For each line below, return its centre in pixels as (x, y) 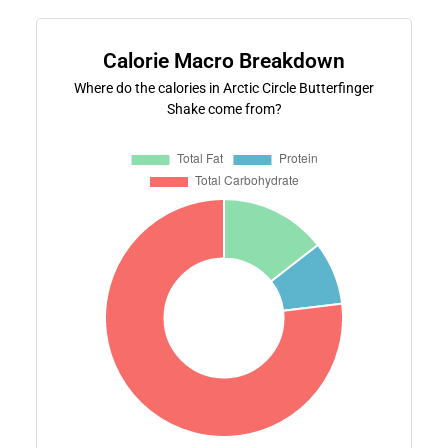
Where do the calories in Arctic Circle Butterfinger (224, 87)
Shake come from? (224, 108)
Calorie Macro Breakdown (224, 60)
